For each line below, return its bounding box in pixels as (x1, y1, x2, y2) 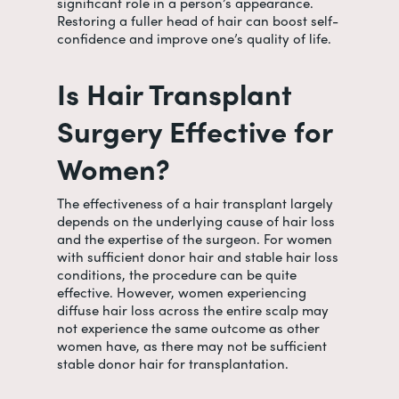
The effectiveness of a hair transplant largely (57, 193, 333, 213)
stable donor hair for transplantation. (57, 354, 292, 373)
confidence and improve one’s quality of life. (57, 28, 335, 48)
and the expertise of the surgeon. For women (57, 229, 332, 248)
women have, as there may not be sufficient (57, 336, 327, 355)
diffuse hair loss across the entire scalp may (57, 300, 329, 320)
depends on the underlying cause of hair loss (57, 211, 335, 231)
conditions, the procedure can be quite (57, 265, 297, 284)
